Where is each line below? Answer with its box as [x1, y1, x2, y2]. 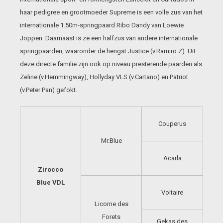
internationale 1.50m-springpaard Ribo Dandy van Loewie [20, 21, 184, 29]
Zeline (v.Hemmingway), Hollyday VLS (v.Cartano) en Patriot [20, 73, 188, 81]
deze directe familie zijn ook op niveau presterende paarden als [20, 60, 202, 68]
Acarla [163, 154, 182, 162]
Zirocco [38, 166, 63, 173]
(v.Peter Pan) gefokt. [20, 86, 77, 94]
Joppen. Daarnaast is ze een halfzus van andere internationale [20, 34, 198, 42]
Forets [102, 213, 120, 221]
